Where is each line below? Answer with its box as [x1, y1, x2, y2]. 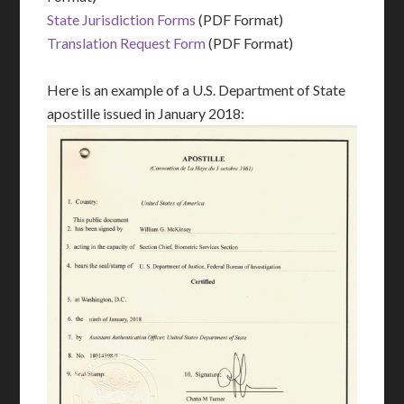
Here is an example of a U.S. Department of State [47, 81, 346, 98]
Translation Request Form [47, 34, 207, 51]
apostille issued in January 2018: [47, 105, 245, 122]
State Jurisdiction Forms [47, 11, 197, 28]
